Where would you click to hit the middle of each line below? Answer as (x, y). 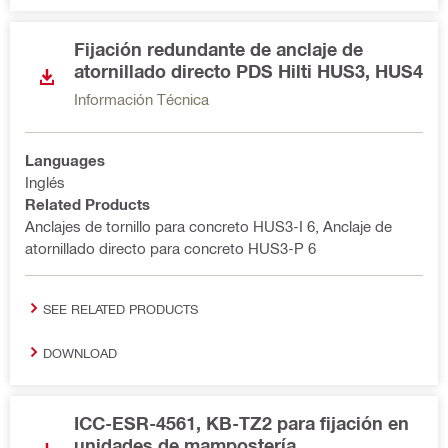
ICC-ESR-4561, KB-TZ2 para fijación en (241, 423)
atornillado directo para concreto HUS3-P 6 (170, 248)
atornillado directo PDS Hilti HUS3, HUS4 (248, 71)
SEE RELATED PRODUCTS (120, 308)
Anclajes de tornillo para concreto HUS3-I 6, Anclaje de (208, 226)
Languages (65, 160)
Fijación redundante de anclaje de (218, 49)
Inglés (45, 182)
